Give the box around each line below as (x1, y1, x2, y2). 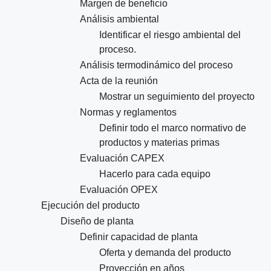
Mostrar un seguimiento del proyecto (99, 91, 255, 102)
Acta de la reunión (80, 76, 158, 87)
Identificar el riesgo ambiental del (99, 30, 241, 41)
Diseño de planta (60, 216, 134, 227)
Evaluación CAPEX (80, 153, 165, 164)
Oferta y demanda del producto (99, 247, 231, 258)
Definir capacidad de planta (80, 232, 198, 243)
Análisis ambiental (80, 14, 159, 25)
